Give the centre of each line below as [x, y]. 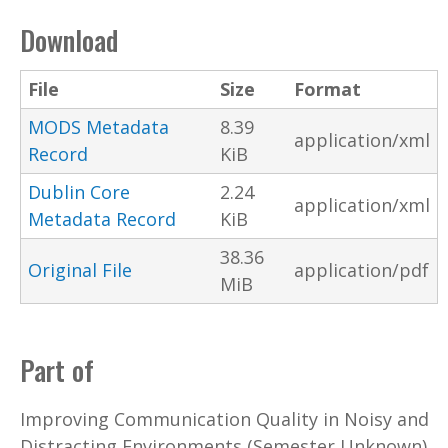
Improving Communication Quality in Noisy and [224, 418]
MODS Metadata [98, 127]
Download [69, 40]
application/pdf [361, 270]
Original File [80, 270]
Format [327, 89]
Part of [57, 369]
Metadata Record [102, 219]
